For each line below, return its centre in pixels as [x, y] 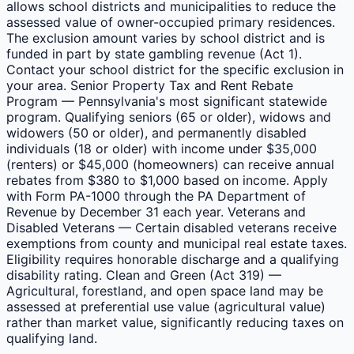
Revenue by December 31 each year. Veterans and [156, 211]
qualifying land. [52, 338]
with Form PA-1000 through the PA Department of [156, 196]
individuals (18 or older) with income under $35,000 [162, 148]
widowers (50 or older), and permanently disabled [156, 132]
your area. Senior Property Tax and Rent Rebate [150, 85]
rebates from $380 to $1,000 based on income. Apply [167, 180]
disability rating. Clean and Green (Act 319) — [144, 275]
